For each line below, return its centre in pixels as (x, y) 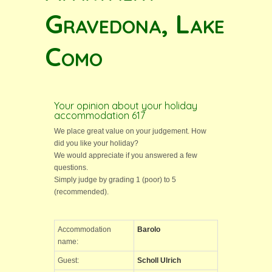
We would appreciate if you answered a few (126, 155)
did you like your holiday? (96, 143)
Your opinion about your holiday (126, 106)
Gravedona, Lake (135, 24)
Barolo (149, 229)
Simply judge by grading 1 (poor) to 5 (115, 180)
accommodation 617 (100, 115)
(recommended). (81, 192)
